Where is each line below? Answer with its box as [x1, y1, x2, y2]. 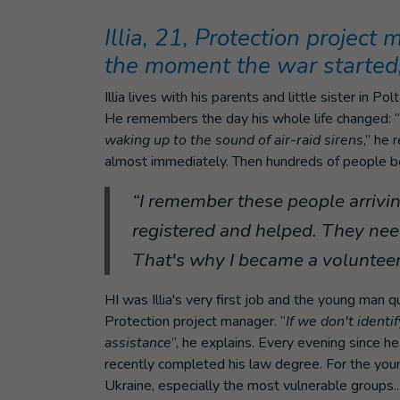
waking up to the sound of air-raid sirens [104, 130, 363, 150]
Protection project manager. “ [104, 312, 286, 331]
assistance [104, 333, 171, 353]
